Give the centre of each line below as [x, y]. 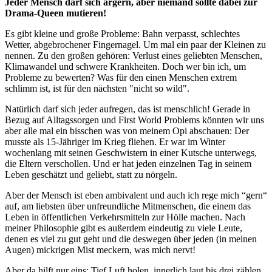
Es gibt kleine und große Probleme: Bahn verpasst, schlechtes [122, 33]
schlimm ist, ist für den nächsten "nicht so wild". [97, 88]
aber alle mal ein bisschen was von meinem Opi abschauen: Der [127, 131]
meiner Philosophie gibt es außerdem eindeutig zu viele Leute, [124, 228]
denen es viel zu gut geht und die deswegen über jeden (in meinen [131, 239]
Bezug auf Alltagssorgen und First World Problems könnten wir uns [134, 120]
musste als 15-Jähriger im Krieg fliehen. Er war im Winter [115, 141]
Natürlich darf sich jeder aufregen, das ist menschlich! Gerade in [127, 109]
